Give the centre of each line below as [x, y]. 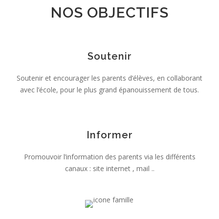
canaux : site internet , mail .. [109, 169]
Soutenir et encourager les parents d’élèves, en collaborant [109, 78]
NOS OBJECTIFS [109, 13]
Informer [109, 135]
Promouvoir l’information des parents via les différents [109, 157]
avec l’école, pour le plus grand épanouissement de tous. [109, 90]
